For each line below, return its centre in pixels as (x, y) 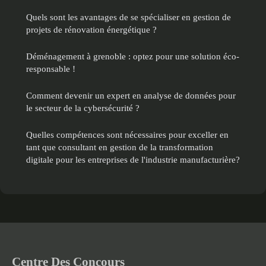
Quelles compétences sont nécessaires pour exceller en (127, 135)
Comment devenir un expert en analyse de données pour (131, 96)
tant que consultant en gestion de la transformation (120, 147)
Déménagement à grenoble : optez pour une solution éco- (133, 56)
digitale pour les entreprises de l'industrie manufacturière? (133, 160)
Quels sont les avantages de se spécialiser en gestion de (129, 17)
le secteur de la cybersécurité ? (83, 108)
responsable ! (51, 69)
